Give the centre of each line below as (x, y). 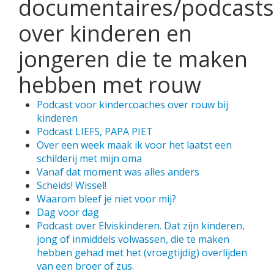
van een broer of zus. (85, 266)
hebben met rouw (110, 85)
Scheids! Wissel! (72, 185)
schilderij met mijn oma (89, 158)
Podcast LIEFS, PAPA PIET (95, 131)
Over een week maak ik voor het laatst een (134, 145)
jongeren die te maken (133, 59)
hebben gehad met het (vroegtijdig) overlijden (142, 253)
